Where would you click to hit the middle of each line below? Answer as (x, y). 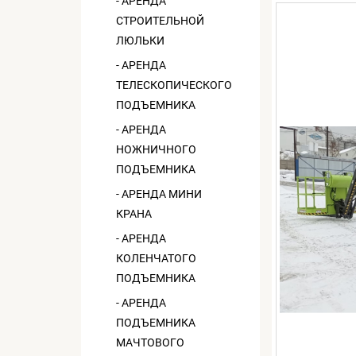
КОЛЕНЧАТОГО (156, 258)
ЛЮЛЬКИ (140, 41)
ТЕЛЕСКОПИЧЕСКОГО (174, 85)
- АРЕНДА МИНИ (159, 194)
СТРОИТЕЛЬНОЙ (160, 21)
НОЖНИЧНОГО (156, 149)
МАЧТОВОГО (150, 342)
